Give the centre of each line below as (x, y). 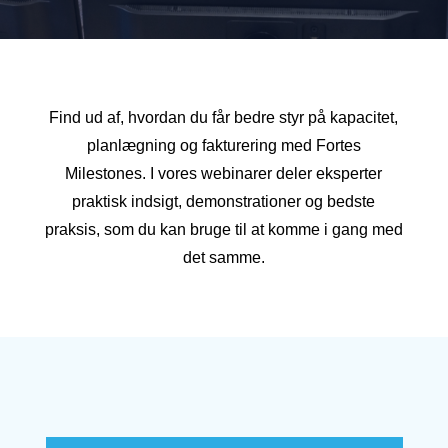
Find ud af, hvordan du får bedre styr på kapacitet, (224, 117)
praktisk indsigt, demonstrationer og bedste (224, 201)
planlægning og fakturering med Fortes (223, 145)
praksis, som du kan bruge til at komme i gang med (223, 229)
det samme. (223, 257)
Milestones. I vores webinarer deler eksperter (224, 173)
